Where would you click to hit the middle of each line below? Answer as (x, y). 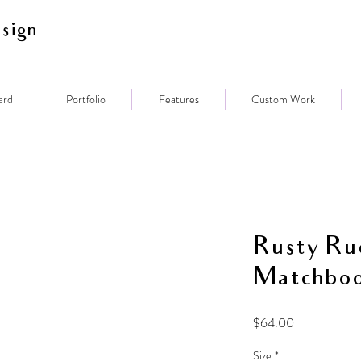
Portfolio (85, 99)
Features (178, 99)
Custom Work (283, 99)
